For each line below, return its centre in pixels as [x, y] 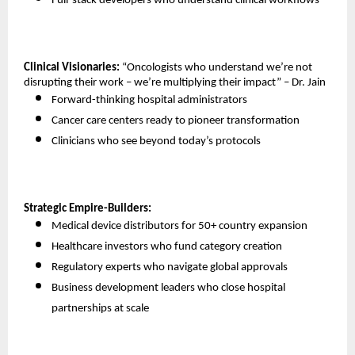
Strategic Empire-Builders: [88, 209]
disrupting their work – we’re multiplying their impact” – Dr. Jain [175, 83]
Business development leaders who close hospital [168, 288]
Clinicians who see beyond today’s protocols [157, 142]
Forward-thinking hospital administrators [151, 101]
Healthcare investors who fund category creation [168, 247]
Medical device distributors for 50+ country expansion [181, 227]
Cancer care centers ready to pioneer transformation [177, 121]
